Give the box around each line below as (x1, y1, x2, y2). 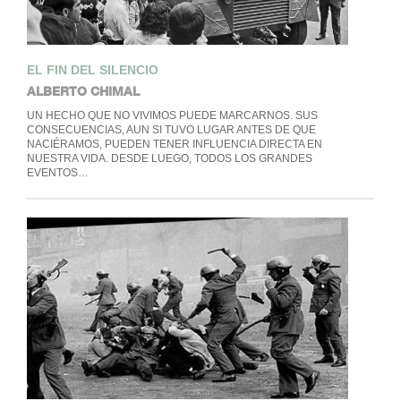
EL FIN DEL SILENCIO (26, 63, 158, 78)
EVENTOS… (26, 166, 89, 180)
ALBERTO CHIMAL (26, 83, 140, 99)
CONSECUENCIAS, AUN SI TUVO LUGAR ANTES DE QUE (26, 124, 316, 137)
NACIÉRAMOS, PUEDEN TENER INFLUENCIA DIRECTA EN (26, 138, 322, 151)
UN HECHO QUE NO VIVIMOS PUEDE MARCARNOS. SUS (26, 109, 318, 123)
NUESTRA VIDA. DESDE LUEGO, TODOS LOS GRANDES (26, 152, 312, 166)
